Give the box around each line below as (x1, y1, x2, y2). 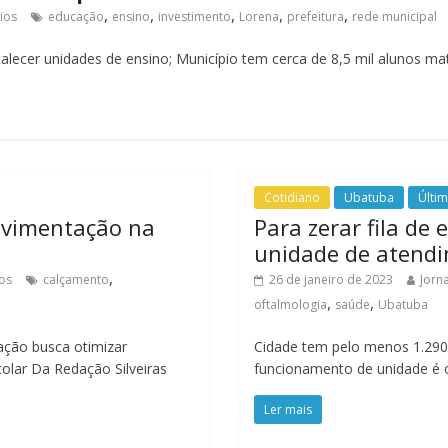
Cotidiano (263, 189, 320, 206)
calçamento (43, 271, 109, 288)
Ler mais (263, 401, 312, 418)
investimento (158, 8, 231, 25)
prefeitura (287, 8, 344, 25)
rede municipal (352, 8, 437, 25)
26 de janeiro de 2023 (268, 271, 393, 288)
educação (48, 8, 104, 25)
